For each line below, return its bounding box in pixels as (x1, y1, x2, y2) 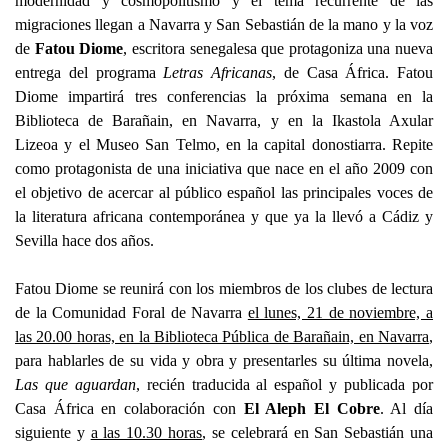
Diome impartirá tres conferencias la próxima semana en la (15, 88, 433, 106)
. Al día (379, 400, 434, 418)
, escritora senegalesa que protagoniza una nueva (123, 40, 433, 58)
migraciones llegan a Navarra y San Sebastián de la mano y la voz (15, 16, 433, 34)
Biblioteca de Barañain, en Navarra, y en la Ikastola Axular (15, 112, 433, 130)
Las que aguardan (15, 376, 136, 394)
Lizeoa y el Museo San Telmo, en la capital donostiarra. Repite (15, 136, 433, 154)
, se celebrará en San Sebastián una (202, 424, 434, 442)
